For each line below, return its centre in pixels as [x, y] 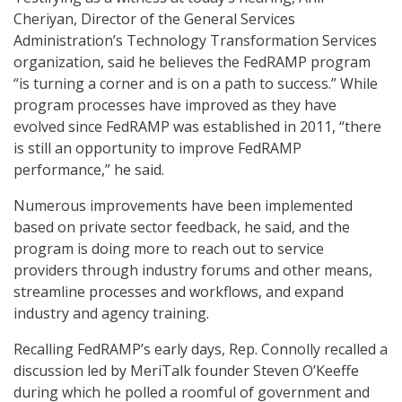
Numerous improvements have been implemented [183, 206]
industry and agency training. [111, 314]
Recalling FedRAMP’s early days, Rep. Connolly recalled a [201, 350]
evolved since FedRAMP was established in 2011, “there [197, 127]
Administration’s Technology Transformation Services [195, 41]
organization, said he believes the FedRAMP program [192, 62]
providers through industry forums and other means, [193, 271]
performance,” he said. [89, 170]
